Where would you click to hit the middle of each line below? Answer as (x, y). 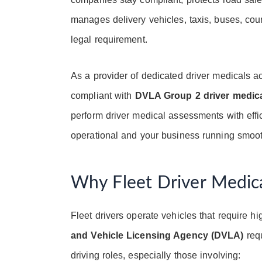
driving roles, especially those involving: (156, 255)
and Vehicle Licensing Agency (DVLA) (157, 235)
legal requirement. (109, 39)
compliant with (103, 95)
